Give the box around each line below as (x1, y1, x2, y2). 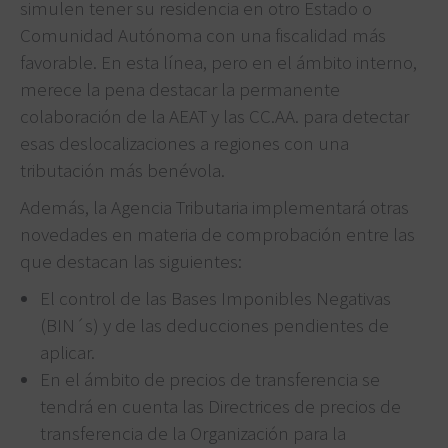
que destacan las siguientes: (20, 248, 242, 273)
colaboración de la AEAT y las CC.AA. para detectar (20, 103, 409, 128)
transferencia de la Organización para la (40, 420, 346, 445)
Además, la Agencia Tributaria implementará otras (20, 194, 409, 219)
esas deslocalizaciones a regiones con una (20, 130, 349, 155)
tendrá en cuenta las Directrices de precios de (40, 393, 401, 418)
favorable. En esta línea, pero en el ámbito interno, (20, 49, 417, 74)
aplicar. (40, 339, 95, 364)
